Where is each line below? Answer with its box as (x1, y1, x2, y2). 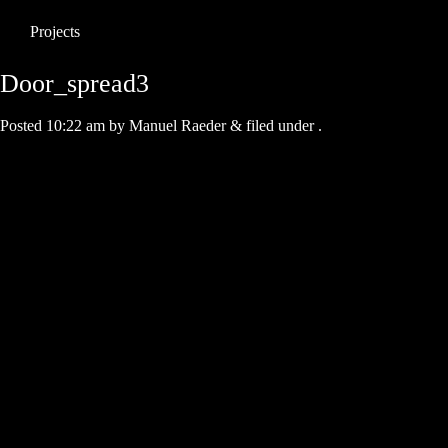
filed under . (242, 117, 322, 134)
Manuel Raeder (129, 117, 226, 134)
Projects (30, 23, 80, 40)
